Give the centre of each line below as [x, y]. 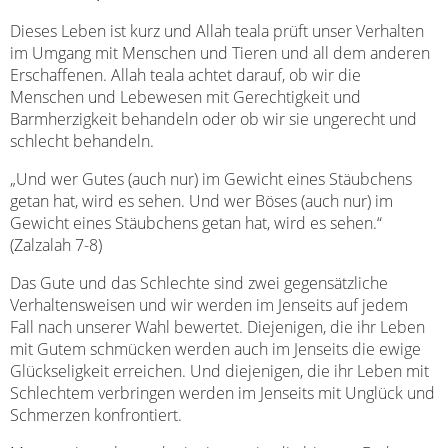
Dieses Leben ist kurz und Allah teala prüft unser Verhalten [217, 31]
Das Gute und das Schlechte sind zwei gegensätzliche [199, 283]
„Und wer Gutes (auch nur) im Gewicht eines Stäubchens [211, 179]
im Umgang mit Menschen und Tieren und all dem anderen [220, 53]
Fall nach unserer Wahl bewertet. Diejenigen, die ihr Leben [217, 327]
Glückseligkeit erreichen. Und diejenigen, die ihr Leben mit [219, 371]
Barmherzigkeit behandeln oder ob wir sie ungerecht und [213, 119]
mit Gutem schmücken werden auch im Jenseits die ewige [215, 349]
